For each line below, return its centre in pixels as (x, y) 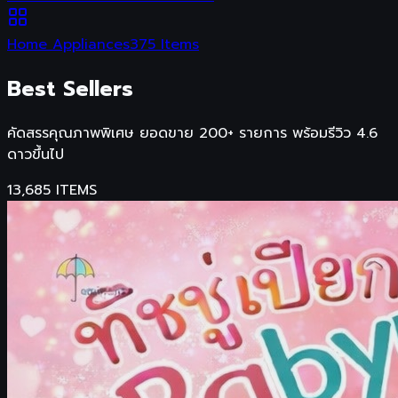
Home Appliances (68, 44)
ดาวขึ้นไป (36, 154)
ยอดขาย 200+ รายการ (213, 133)
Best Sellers (70, 88)
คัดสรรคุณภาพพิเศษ (71, 133)
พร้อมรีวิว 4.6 (335, 133)
